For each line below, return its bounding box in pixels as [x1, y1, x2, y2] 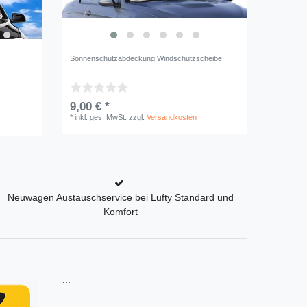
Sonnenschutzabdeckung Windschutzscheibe [70, 53, 223, 62]
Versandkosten [147, 112, 197, 121]
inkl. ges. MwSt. [75, 112, 127, 121]
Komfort [103, 206, 138, 218]
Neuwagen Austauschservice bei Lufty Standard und [8, 192, 234, 204]
